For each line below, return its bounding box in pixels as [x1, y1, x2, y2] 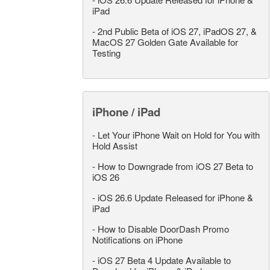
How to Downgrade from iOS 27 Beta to [98, 160, 253, 172]
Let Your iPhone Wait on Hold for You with [98, 128, 260, 141]
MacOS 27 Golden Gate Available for [92, 36, 238, 48]
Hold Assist [92, 139, 137, 152]
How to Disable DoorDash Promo [98, 222, 229, 235]
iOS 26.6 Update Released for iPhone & [98, 191, 253, 204]
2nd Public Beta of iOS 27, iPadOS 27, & [98, 25, 257, 37]
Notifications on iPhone [92, 233, 183, 246]
